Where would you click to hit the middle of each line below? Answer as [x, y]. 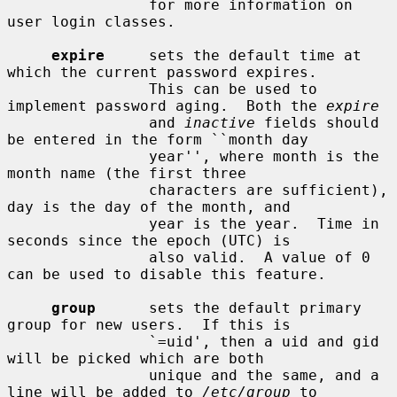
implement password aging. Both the [167, 105]
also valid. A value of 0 [78, 257]
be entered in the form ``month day [158, 139]
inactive [220, 122]
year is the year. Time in [78, 223]
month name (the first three [127, 173]
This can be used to [78, 89]
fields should [317, 122]
